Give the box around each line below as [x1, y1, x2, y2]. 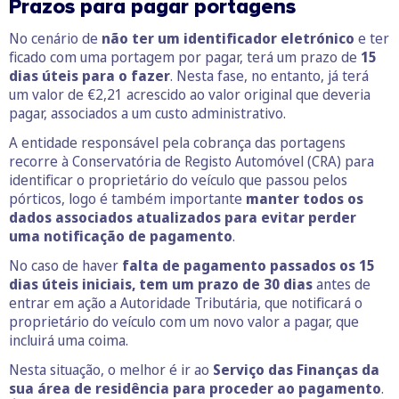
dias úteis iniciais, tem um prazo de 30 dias [9, 274, 313, 295]
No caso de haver [9, 256, 122, 276]
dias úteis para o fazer [9, 66, 170, 86]
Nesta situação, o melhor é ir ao [9, 360, 213, 380]
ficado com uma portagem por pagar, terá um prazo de [9, 47, 361, 68]
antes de [313, 274, 370, 295]
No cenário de [9, 28, 102, 49]
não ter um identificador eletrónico [102, 28, 354, 49]
